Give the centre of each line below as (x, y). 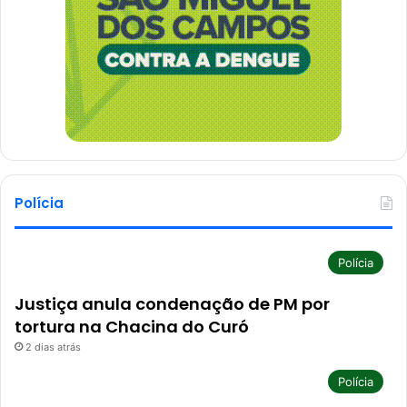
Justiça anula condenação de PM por (172, 303)
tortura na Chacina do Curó (132, 326)
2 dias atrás (53, 347)
